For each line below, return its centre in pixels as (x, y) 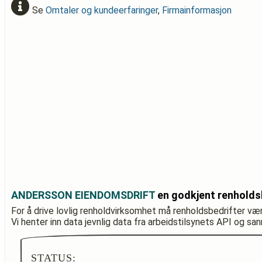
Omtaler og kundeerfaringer (102, 10)
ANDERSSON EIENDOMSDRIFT (83, 195)
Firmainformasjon (197, 10)
